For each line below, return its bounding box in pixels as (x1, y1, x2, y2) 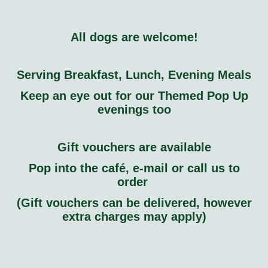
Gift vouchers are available (57, 140, 211, 154)
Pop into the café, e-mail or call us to (28, 161, 240, 175)
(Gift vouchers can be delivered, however (16, 196, 252, 210)
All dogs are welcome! (70, 31, 198, 44)
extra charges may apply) (62, 210, 206, 224)
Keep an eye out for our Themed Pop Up (20, 89, 248, 103)
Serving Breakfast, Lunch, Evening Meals (17, 68, 251, 81)
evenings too (97, 103, 171, 117)
